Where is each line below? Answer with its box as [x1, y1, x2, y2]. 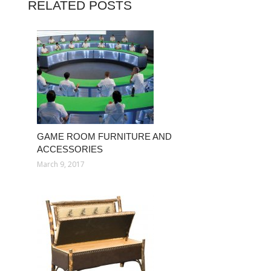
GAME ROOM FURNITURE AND [37, 131, 172, 142]
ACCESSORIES [37, 144, 103, 154]
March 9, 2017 [37, 159, 85, 169]
